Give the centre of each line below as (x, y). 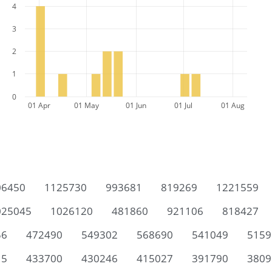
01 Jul (183, 105)
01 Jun (136, 105)
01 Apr (39, 105)
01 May (87, 105)
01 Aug (233, 105)
